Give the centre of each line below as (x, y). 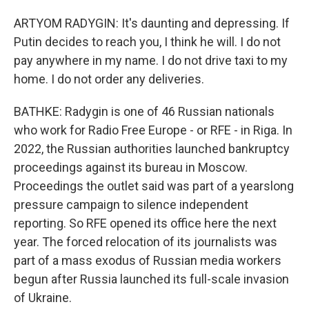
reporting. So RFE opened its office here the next (145, 223)
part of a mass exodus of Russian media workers (148, 260)
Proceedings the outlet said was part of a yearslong (154, 186)
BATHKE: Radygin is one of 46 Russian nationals (144, 111)
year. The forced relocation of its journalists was (146, 242)
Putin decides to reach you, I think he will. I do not (147, 42)
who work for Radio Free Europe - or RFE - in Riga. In (153, 130)
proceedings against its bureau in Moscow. (131, 167)
